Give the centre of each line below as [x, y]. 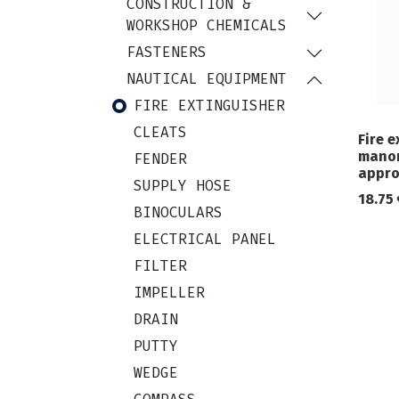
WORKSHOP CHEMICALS [207, 26]
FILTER [160, 266]
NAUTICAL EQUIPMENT [207, 79]
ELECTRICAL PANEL [205, 240]
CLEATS [160, 133]
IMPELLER [169, 293]
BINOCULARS [178, 213]
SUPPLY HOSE [183, 186]
